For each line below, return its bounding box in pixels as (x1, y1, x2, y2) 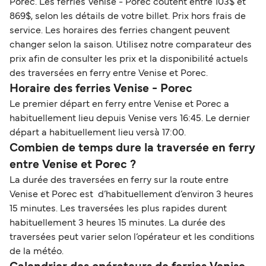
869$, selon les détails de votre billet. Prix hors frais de (9, 12, 246, 21)
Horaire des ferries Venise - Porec (9, 84, 192, 95)
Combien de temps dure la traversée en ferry (9, 143, 255, 154)
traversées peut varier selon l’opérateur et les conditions (9, 233, 255, 242)
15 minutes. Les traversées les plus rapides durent (9, 205, 227, 214)
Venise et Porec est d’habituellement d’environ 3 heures (9, 191, 254, 199)
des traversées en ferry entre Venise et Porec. (9, 69, 208, 78)
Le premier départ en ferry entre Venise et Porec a (9, 100, 229, 109)
